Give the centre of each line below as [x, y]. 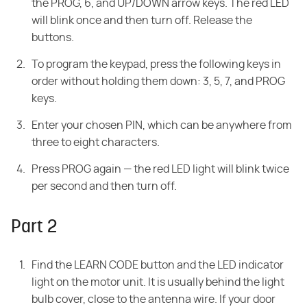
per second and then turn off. [104, 187]
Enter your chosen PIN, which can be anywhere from [162, 126]
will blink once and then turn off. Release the [142, 21]
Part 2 [34, 228]
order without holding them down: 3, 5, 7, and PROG [158, 82]
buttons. [53, 38]
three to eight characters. [96, 143]
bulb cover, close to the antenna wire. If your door [153, 300]
